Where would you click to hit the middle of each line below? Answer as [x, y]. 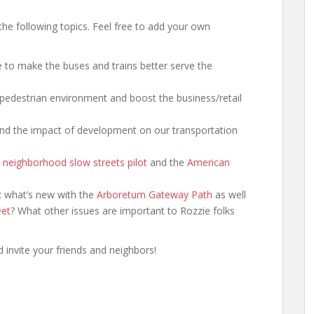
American [209, 162]
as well [229, 194]
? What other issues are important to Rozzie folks [123, 211]
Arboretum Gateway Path [155, 194]
